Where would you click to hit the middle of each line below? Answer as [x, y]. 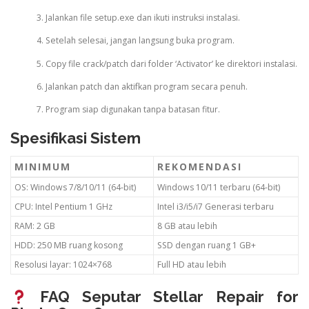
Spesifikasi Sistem [76, 138]
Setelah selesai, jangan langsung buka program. [140, 41]
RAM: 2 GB [35, 226]
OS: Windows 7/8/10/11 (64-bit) [75, 188]
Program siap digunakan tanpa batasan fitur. [132, 109]
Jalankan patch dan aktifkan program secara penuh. [146, 86]
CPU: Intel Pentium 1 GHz [63, 207]
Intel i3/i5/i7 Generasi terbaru [216, 207]
